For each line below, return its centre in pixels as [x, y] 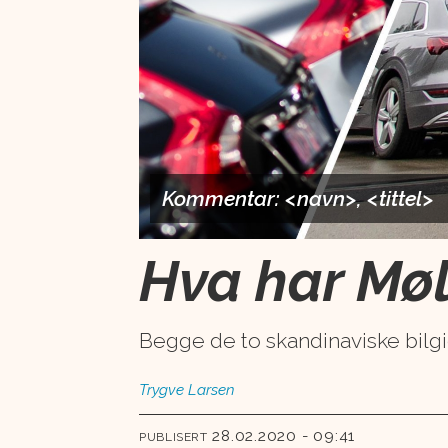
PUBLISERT [173, 436]
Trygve [162, 390]
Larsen [212, 390]
